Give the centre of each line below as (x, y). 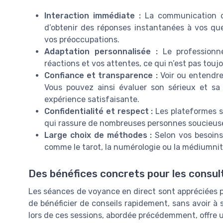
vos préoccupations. (82, 39)
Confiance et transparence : (101, 75)
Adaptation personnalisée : (101, 51)
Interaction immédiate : (93, 15)
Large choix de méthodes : (98, 135)
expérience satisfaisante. (92, 99)
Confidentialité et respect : (99, 111)
